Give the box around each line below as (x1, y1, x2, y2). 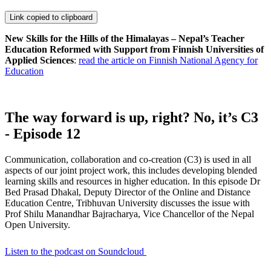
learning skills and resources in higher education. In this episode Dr (5, 176, 260, 187)
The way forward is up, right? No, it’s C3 (5, 109, 258, 126)
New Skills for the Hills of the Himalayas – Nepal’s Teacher (5, 33, 244, 44)
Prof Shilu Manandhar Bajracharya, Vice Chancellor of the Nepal (5, 209, 254, 220)
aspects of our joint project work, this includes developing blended (5, 165, 257, 176)
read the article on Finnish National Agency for (79, 55, 258, 66)
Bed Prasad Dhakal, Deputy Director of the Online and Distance (5, 187, 250, 198)
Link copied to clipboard (10, 13, 93, 22)
